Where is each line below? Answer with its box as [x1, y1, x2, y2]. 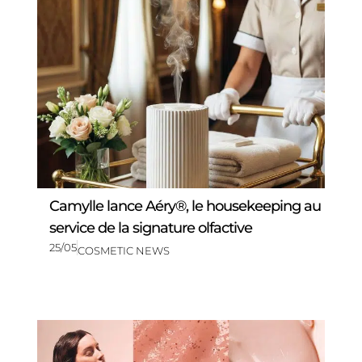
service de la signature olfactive [48, 218, 252, 237]
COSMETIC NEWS [77, 244, 170, 258]
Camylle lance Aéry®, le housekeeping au [48, 196, 321, 215]
